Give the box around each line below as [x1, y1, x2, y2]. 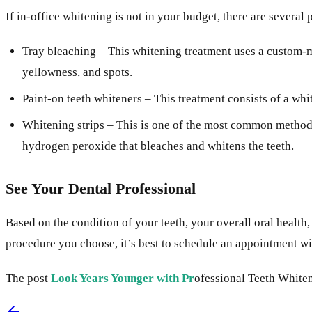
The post [6, 271, 51, 285]
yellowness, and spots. [22, 65, 132, 79]
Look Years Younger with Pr [51, 271, 194, 285]
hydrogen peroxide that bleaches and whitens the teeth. [22, 139, 294, 153]
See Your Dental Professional [6, 179, 196, 197]
